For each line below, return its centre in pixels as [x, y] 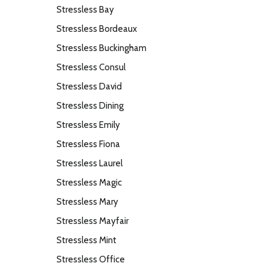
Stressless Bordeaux [97, 29]
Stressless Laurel [89, 163]
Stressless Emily [88, 125]
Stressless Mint [86, 240]
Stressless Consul [91, 67]
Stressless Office [91, 259]
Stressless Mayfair [92, 221]
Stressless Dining [90, 106]
